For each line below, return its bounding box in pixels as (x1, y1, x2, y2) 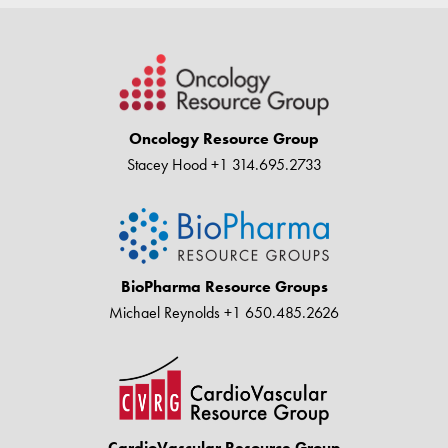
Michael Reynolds (109, 302, 220, 324)
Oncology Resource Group (129, 128, 319, 150)
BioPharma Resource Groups (120, 276, 328, 298)
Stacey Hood (126, 154, 207, 176)
